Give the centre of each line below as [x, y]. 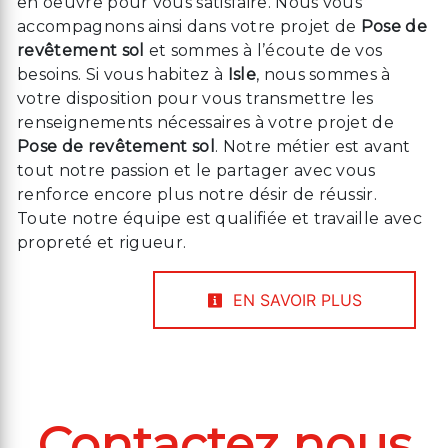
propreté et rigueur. [102, 243]
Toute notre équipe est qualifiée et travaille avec [220, 219]
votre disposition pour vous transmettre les [195, 99]
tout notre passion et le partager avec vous [196, 171]
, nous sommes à [323, 75]
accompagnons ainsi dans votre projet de [189, 27]
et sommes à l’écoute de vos [263, 51]
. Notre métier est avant [313, 147]
